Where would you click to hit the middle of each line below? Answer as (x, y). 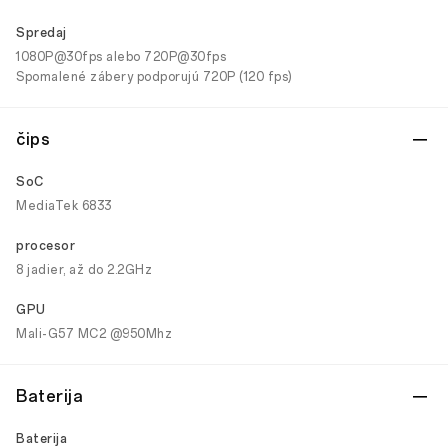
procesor (45, 246)
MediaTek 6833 (64, 206)
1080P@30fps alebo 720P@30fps (121, 57)
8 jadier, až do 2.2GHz (84, 270)
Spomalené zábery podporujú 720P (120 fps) (154, 77)
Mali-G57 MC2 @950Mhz (94, 334)
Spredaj (41, 33)
